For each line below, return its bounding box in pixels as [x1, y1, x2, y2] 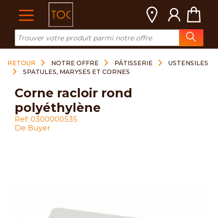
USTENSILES [168, 59, 208, 67]
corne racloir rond [15, 86, 23, 100]
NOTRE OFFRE [51, 59, 99, 67]
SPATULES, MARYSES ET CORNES [23, 68, 130, 75]
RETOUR [7, 59, 36, 67]
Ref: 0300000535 [15, 114, 77, 124]
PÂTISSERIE [114, 59, 153, 67]
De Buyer [15, 123, 50, 132]
